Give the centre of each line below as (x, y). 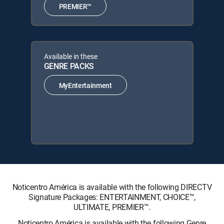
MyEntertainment (85, 85)
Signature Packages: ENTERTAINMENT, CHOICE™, (112, 197)
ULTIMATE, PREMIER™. (112, 207)
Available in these (70, 56)
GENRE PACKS (69, 66)
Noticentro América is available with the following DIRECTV (112, 187)
